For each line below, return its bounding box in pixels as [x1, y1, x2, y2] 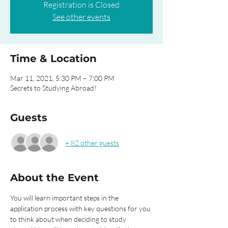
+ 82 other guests [65, 138, 119, 147]
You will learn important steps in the [10, 193, 120, 202]
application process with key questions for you [10, 204, 152, 213]
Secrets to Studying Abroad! [10, 83, 97, 92]
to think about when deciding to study [10, 215, 128, 223]
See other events [52, 12, 110, 22]
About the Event [10, 172, 99, 184]
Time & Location [10, 52, 97, 65]
